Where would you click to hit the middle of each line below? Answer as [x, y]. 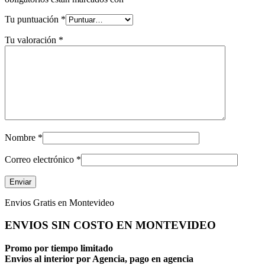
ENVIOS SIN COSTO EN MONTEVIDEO [110, 225]
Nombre [21, 137]
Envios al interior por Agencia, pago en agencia [99, 258]
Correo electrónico [41, 159]
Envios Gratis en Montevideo [59, 202]
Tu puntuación [33, 19]
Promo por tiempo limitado [59, 248]
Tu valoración [32, 40]
